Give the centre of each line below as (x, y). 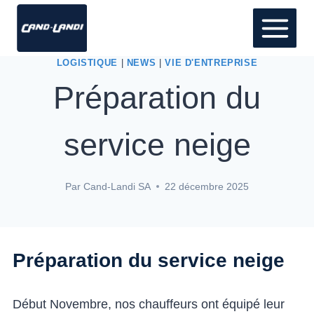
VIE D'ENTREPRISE (211, 63)
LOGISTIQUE (87, 63)
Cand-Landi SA (117, 186)
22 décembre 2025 (206, 186)
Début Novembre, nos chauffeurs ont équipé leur (149, 305)
